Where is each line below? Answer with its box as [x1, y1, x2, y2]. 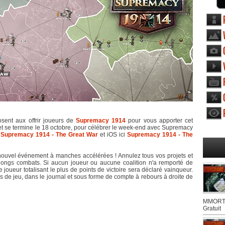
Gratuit [203, 205, 221, 212]
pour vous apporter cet [126, 117, 193, 124]
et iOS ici [98, 131, 127, 138]
